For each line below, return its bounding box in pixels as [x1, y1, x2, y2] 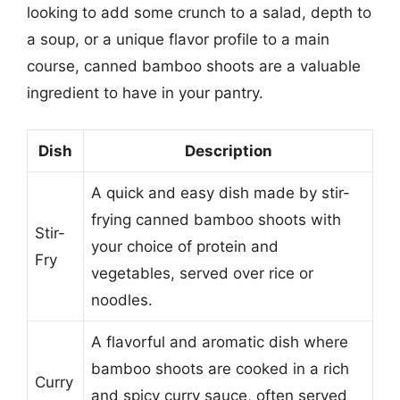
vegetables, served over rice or [91, 263, 313, 282]
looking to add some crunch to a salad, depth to [27, 4, 371, 21]
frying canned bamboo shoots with [91, 210, 341, 229]
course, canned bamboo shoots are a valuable [27, 57, 361, 75]
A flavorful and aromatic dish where [91, 332, 348, 351]
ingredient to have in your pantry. [27, 84, 263, 102]
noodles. [91, 290, 153, 309]
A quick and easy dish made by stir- [91, 183, 350, 202]
